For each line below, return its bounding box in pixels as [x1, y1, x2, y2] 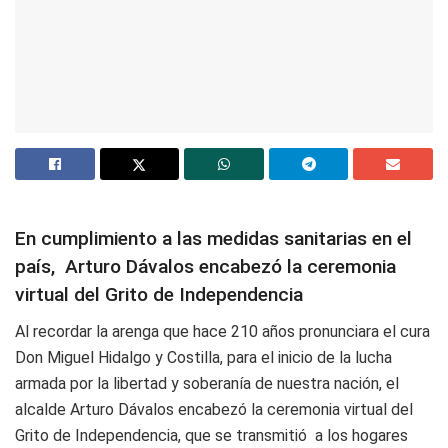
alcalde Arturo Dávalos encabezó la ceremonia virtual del [15, 399, 413, 419]
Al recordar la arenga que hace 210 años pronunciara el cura [15, 321, 430, 341]
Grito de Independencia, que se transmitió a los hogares [15, 425, 408, 445]
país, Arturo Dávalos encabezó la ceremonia [15, 255, 396, 279]
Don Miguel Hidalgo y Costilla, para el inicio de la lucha [15, 347, 392, 367]
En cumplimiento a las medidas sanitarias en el [15, 227, 412, 251]
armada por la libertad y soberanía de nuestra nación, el [15, 373, 399, 393]
